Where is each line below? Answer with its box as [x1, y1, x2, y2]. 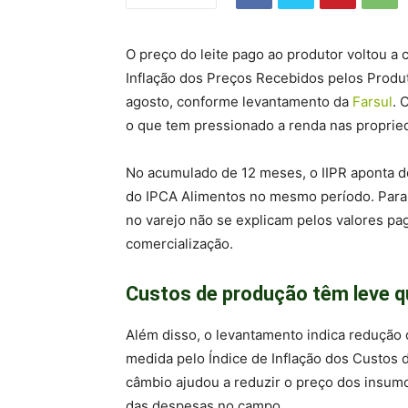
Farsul [352, 93, 393, 110]
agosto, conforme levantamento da [126, 93, 352, 110]
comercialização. [126, 235, 233, 252]
